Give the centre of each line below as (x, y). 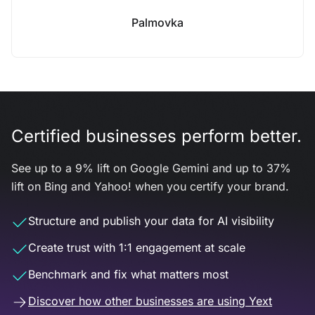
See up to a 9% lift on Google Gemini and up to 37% (151, 168)
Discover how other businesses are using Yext (150, 301)
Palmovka (157, 22)
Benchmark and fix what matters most (128, 274)
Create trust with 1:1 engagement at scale (137, 247)
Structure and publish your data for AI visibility (151, 221)
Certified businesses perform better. (156, 136)
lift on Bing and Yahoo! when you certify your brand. (150, 186)
